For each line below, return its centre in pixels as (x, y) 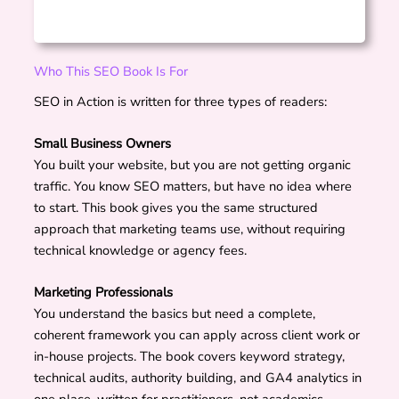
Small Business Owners (103, 144)
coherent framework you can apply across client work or (197, 335)
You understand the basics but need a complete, (175, 314)
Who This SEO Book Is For (111, 71)
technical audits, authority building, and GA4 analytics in (198, 378)
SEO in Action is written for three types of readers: (181, 101)
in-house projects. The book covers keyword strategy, (190, 357)
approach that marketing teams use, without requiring (190, 229)
